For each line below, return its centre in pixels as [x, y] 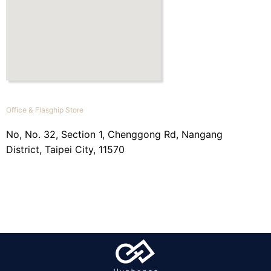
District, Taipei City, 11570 [65, 150]
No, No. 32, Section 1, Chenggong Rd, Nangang [114, 135]
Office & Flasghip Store [45, 109]
